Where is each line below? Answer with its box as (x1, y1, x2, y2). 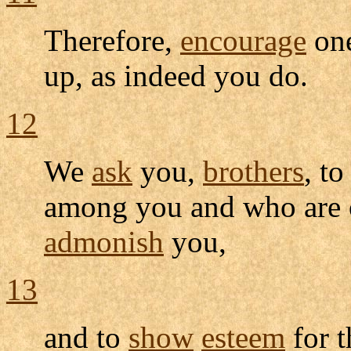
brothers (203, 154, 304, 188)
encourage (180, 23, 306, 57)
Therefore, (44, 23, 180, 57)
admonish (44, 224, 164, 259)
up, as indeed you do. (44, 58, 308, 92)
